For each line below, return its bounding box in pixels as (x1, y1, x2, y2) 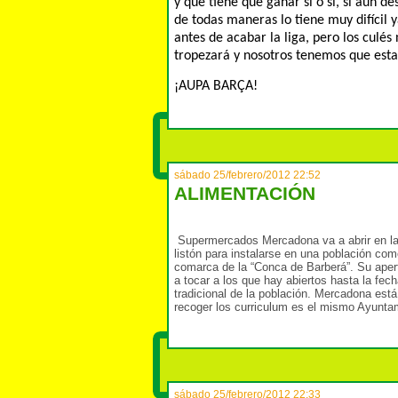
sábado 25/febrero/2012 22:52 (174, 169, 321, 181)
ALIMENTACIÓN (174, 183, 315, 204)
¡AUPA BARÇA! (174, 78, 258, 93)
